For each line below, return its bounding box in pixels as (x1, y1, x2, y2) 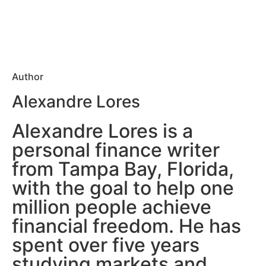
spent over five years (12, 233, 199, 257)
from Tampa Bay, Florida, (12, 157, 234, 181)
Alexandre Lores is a (12, 119, 193, 143)
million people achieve (12, 195, 211, 219)
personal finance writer (12, 138, 220, 162)
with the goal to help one (12, 176, 234, 200)
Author (12, 71, 43, 83)
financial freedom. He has (12, 214, 241, 238)
